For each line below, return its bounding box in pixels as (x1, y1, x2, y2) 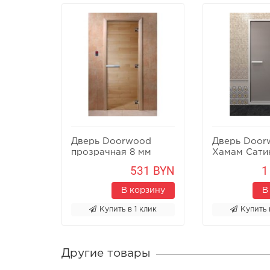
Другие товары (61, 248, 150, 259)
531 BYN (130, 163, 175, 178)
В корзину (121, 186, 165, 194)
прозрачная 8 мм (71, 148, 151, 156)
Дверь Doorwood (71, 137, 151, 145)
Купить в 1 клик (99, 206, 157, 213)
